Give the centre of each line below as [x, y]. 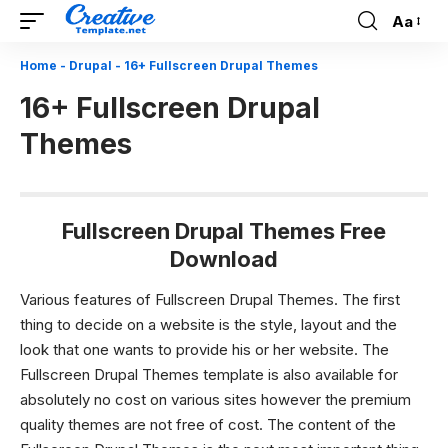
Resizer [417, 57]
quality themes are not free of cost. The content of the [208, 424]
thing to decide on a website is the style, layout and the [208, 324]
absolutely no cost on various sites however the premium [215, 399]
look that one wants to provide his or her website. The [204, 349]
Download [224, 259]
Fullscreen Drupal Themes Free [224, 231]
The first [371, 299]
